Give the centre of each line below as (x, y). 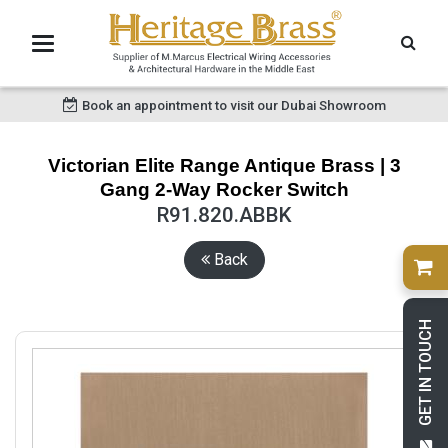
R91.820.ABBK (224, 215)
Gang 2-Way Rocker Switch (224, 189)
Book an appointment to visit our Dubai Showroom (233, 105)
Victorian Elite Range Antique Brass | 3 (224, 165)
